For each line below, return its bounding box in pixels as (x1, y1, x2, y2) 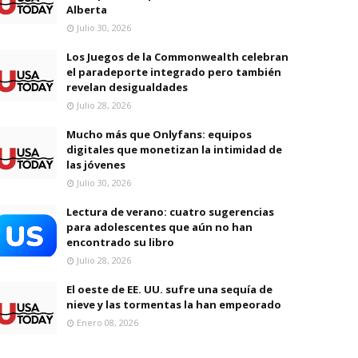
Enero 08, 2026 (77, 316, 138, 328)
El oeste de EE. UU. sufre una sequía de (66, 282, 272, 296)
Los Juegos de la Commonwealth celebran (66, 50, 288, 64)
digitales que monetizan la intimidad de (66, 142, 282, 157)
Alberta (66, 2, 107, 17)
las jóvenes (66, 157, 125, 172)
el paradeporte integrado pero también (66, 65, 281, 79)
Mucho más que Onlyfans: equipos (66, 127, 252, 141)
